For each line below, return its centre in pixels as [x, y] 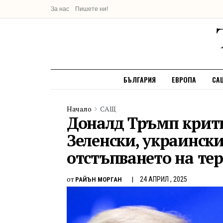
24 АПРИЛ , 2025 [164, 179]
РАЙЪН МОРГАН [99, 179]
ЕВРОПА [184, 79]
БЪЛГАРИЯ [140, 79]
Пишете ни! [92, 9]
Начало [79, 109]
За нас [60, 9]
